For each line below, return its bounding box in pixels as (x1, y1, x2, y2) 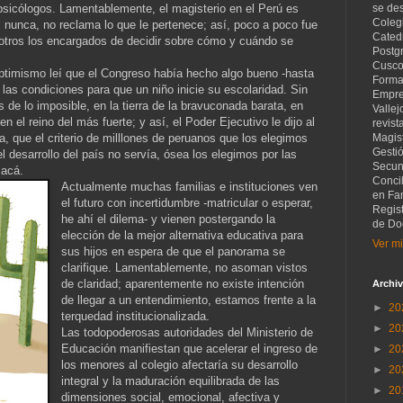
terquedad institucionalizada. (61, 309, 210, 323)
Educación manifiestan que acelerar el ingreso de (61, 341, 318, 355)
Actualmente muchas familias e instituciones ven (61, 179, 318, 193)
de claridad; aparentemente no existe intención (61, 276, 305, 291)
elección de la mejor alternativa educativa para (61, 228, 304, 242)
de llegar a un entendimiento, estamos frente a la (61, 292, 317, 307)
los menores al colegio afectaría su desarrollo (61, 357, 299, 372)
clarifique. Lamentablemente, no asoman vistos (61, 260, 309, 274)
